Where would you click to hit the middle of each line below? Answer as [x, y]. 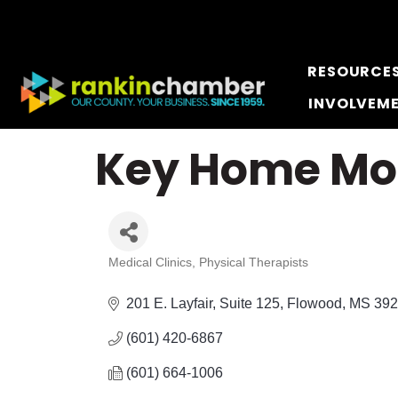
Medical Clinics [150, 263]
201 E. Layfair [169, 303]
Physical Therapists [254, 263]
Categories [159, 275]
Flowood [314, 303]
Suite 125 [250, 303]
